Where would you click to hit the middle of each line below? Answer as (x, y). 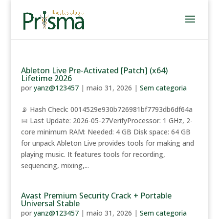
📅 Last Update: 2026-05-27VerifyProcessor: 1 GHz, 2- (107, 120)
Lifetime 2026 (46, 78)
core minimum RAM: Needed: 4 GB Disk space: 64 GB (106, 132)
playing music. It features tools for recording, (93, 154)
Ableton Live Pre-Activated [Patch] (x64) (94, 70)
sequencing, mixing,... (55, 165)
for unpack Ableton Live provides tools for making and (107, 143)
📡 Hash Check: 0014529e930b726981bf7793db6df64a (107, 109)
